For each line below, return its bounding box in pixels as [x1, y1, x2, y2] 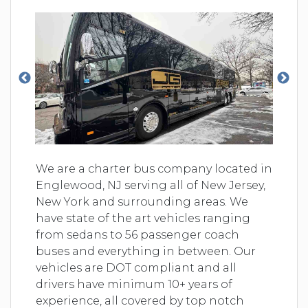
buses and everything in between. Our [36, 244, 256, 258]
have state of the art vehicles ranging [36, 211, 250, 225]
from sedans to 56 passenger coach [36, 228, 239, 241]
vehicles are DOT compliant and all [36, 261, 236, 274]
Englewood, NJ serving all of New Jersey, [36, 178, 265, 192]
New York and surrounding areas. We [36, 195, 248, 208]
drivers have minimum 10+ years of [36, 277, 232, 291]
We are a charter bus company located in [36, 162, 272, 175]
